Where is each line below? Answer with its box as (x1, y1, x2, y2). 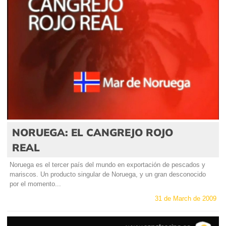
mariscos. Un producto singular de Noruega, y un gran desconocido (10, 171, 206, 179)
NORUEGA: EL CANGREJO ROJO (12, 126, 173, 139)
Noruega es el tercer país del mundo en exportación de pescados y (10, 161, 205, 169)
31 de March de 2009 (155, 195, 216, 203)
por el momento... (10, 180, 61, 188)
